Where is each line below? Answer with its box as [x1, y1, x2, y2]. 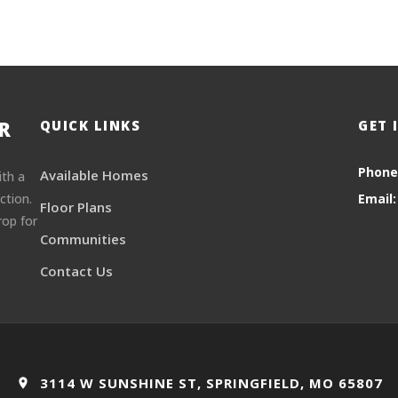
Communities [39, 229, 126, 248]
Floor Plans [39, 197, 112, 216]
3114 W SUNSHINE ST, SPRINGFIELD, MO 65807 [35, 373, 383, 392]
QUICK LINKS [39, 115, 141, 134]
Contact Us [39, 261, 113, 280]
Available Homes [39, 165, 148, 184]
